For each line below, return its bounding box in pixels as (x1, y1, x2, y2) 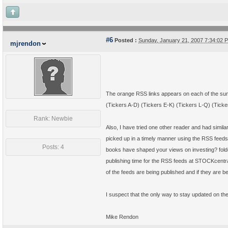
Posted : (113, 37, 137, 43)
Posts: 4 (42, 144, 64, 151)
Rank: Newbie (34, 115, 73, 122)
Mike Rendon (106, 214, 138, 220)
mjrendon (10, 40, 41, 47)
